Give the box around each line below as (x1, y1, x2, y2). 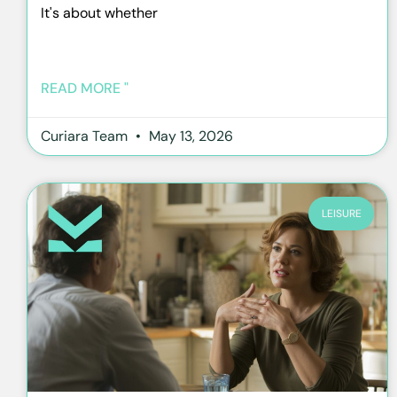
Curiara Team (41, 126, 131, 145)
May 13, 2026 (145, 126, 233, 145)
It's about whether (41, 3, 158, 22)
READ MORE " (41, 78, 128, 97)
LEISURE (321, 206, 362, 222)
